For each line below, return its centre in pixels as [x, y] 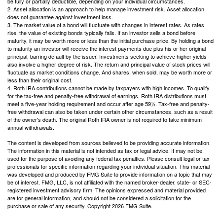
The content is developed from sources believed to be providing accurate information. [109, 143]
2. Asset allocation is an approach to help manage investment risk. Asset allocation [106, 9]
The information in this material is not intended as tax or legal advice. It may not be [105, 151]
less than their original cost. [40, 80]
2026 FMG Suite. [132, 206]
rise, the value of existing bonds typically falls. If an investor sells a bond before [101, 33]
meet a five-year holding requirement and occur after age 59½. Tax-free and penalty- [109, 104]
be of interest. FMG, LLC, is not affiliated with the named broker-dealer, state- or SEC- [110, 182]
